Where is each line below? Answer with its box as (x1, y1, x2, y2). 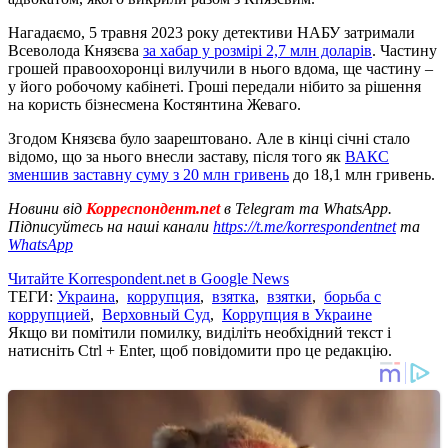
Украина (57, 287, 115, 305)
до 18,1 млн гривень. (289, 165, 435, 183)
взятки (267, 287, 312, 305)
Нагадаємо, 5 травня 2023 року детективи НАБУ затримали (8, 23, 419, 41)
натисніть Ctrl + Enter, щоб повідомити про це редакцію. (8, 341, 392, 359)
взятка (212, 287, 255, 305)
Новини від (8, 199, 82, 217)
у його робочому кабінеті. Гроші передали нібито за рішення (8, 77, 421, 95)
